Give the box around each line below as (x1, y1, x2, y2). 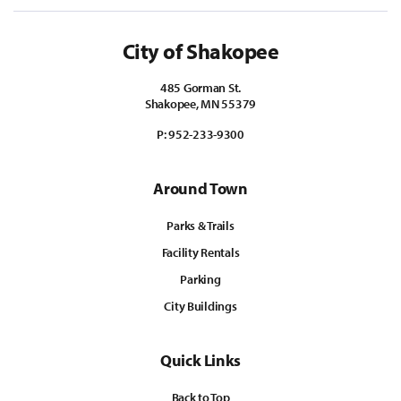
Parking (180, 271, 221, 287)
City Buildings (164, 298, 237, 314)
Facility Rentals (161, 244, 240, 260)
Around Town (153, 178, 248, 199)
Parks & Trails (166, 218, 235, 234)
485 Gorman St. (159, 80, 242, 96)
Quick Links (159, 350, 242, 371)
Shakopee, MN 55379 (145, 96, 256, 112)
